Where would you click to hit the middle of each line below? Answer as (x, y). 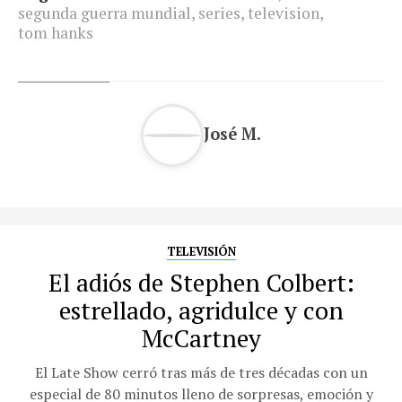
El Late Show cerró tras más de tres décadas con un (201, 373)
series (219, 13)
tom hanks (56, 33)
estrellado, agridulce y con (201, 311)
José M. (232, 133)
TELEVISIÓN (201, 252)
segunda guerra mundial (105, 13)
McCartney (201, 339)
